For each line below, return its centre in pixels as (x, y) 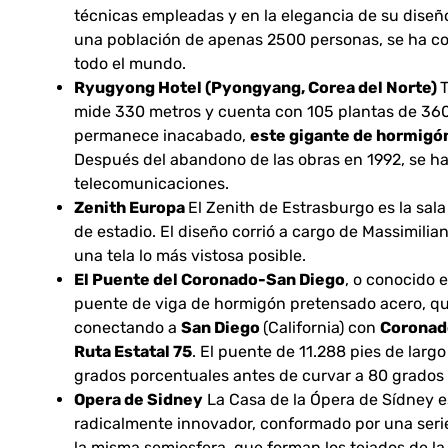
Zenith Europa (131, 208)
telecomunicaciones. (151, 184)
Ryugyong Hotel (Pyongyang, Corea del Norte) (257, 88)
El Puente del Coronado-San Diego (209, 280)
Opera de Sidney (138, 400)
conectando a (127, 328)
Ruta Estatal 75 (133, 352)
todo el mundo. (130, 64)
